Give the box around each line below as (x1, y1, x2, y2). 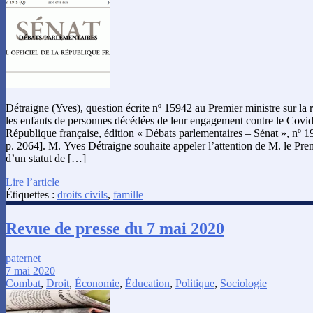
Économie (75, 277, 119, 289)
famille (113, 188, 143, 201)
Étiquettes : (6, 188, 57, 201)
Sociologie (220, 277, 267, 289)
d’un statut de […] (6, 152, 86, 164)
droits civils (57, 188, 108, 201)
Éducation (125, 277, 170, 289)
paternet (6, 252, 41, 264)
